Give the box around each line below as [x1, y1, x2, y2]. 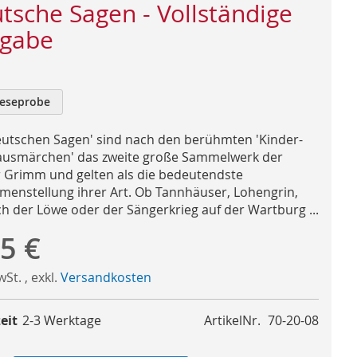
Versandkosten [60, 268, 151, 286]
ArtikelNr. [204, 311, 261, 329]
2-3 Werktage [22, 311, 101, 329]
